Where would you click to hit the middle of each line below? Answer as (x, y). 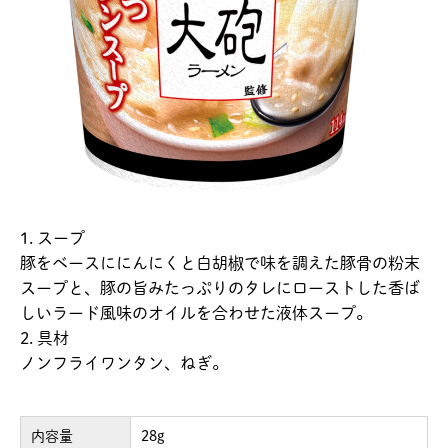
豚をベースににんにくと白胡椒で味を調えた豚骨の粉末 (220, 263)
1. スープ (52, 238)
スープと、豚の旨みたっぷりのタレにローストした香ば (220, 288)
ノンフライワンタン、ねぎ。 (124, 363)
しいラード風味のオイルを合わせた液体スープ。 (196, 313)
